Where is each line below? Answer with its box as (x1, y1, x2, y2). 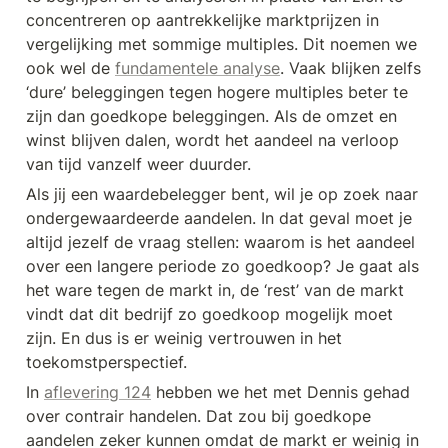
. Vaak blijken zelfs (280, 58, 421, 79)
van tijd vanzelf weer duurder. (26, 154, 251, 175)
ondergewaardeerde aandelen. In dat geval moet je (26, 208, 412, 229)
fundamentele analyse (115, 58, 280, 79)
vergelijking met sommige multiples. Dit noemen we (26, 34, 417, 55)
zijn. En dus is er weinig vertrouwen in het (26, 328, 342, 349)
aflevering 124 (44, 382, 151, 403)
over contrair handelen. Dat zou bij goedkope (26, 406, 371, 427)
